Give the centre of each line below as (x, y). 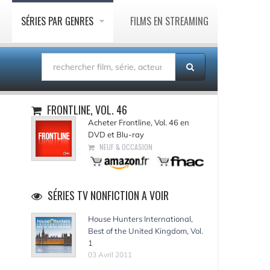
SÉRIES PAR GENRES (58, 21)
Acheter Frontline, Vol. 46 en (139, 122)
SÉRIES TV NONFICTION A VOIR (107, 195)
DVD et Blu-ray (116, 134)
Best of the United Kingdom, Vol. (146, 231)
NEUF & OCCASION (125, 147)
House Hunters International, (141, 219)
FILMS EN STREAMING (169, 21)
